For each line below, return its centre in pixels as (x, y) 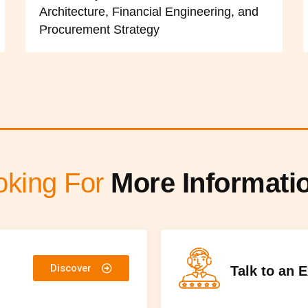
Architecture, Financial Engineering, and (149, 12)
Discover (71, 268)
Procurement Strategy (100, 30)
